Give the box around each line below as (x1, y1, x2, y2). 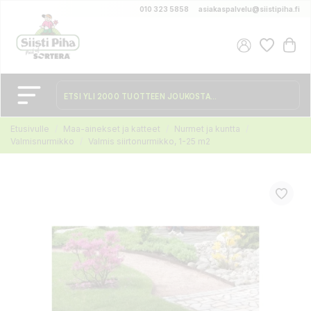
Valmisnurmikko (10, 136, 74, 146)
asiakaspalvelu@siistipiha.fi (199, 5, 300, 13)
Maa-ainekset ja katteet (63, 124, 160, 134)
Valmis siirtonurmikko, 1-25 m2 (88, 136, 210, 146)
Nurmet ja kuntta (174, 124, 240, 134)
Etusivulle (10, 124, 49, 134)
